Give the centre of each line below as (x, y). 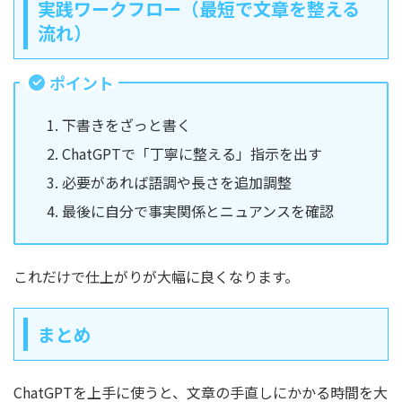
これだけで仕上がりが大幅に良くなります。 (156, 276)
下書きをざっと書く (127, 124)
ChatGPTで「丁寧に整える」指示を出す (192, 153)
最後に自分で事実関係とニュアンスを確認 (198, 210)
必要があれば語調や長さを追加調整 (177, 182)
